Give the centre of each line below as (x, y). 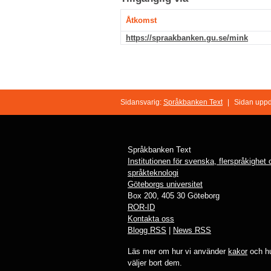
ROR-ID (141, 207)
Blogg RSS (147, 230)
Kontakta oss (151, 218)
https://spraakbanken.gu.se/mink (187, 38)
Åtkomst (141, 21)
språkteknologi (153, 172)
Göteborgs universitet (165, 184)
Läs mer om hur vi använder (178, 251)
